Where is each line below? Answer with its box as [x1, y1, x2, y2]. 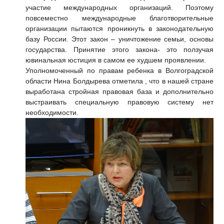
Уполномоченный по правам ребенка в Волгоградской [25, 66, 213, 75]
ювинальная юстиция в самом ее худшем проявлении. [25, 56, 206, 64]
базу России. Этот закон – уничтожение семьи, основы [25, 35, 213, 43]
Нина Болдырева [53, 77, 112, 85]
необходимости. [25, 108, 78, 117]
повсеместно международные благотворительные [25, 14, 213, 22]
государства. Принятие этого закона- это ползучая [25, 45, 213, 54]
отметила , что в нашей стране [111, 77, 213, 85]
